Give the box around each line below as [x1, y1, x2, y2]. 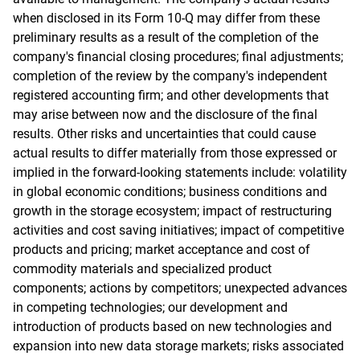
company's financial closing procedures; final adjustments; [13, 49, 343, 64]
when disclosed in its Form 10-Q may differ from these [13, 10, 320, 26]
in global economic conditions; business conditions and [13, 184, 327, 199]
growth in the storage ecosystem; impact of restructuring [13, 203, 332, 219]
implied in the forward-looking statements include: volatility [13, 165, 347, 180]
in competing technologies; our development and [13, 300, 288, 315]
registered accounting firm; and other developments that [13, 88, 329, 103]
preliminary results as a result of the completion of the [13, 30, 318, 45]
